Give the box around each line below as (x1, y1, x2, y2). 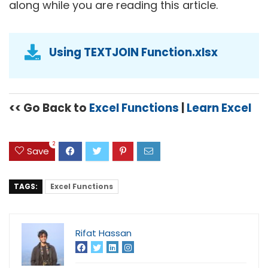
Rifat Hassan (75, 227, 132, 240)
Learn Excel (187, 99, 251, 116)
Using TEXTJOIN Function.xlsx (49, 44, 218, 60)
